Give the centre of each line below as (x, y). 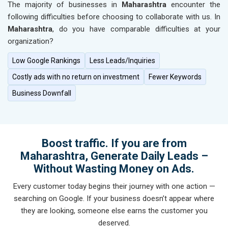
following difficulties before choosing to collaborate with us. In (114, 17)
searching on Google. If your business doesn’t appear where (114, 199)
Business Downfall (42, 93)
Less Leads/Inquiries (122, 61)
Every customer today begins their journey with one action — (114, 187)
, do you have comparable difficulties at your (136, 29)
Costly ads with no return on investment (76, 77)
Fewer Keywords (175, 77)
